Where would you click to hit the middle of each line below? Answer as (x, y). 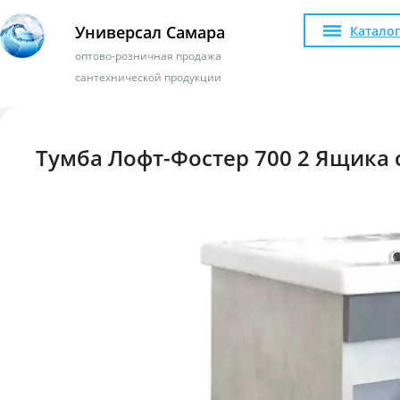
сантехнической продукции (148, 77)
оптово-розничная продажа (148, 56)
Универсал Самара (150, 32)
